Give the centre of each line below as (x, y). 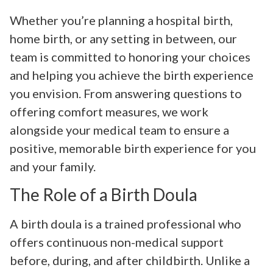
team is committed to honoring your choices (130, 57)
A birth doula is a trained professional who (126, 223)
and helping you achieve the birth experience (132, 75)
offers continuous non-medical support (117, 242)
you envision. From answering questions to (126, 94)
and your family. (53, 167)
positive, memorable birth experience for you (133, 148)
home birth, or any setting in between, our (123, 39)
